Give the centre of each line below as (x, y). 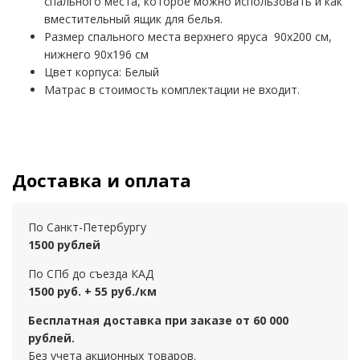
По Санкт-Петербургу (87, 227)
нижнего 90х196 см (96, 55)
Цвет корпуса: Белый (102, 72)
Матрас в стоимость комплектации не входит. (172, 90)
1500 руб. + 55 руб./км (92, 292)
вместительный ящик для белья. (133, 19)
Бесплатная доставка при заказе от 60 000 (158, 321)
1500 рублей (64, 245)
